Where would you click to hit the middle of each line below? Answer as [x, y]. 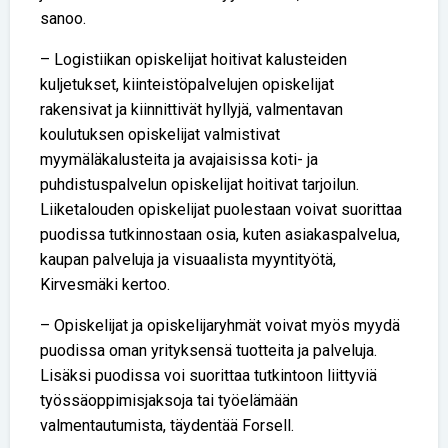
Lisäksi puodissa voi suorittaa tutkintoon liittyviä [208, 376]
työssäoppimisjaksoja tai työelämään [169, 401]
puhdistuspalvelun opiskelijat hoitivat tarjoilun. [199, 185]
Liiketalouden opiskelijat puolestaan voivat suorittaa [221, 210]
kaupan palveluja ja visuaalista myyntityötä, [188, 260]
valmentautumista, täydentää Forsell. [167, 426]
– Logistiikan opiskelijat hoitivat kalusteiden [193, 60]
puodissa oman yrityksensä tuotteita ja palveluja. [208, 351]
